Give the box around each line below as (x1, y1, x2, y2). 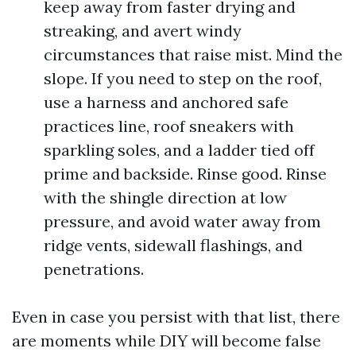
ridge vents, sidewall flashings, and (44, 234, 303, 255)
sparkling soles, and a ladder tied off (44, 139, 315, 160)
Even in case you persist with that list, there (12, 306, 340, 327)
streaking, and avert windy (44, 20, 242, 41)
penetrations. (44, 258, 144, 279)
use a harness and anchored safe (44, 91, 288, 112)
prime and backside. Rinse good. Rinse (44, 163, 327, 184)
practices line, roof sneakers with (44, 115, 294, 136)
